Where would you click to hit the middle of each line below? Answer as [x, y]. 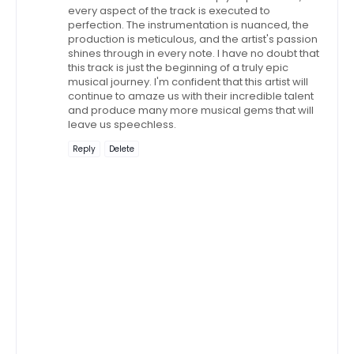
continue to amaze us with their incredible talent [191, 96]
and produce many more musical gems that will [191, 110]
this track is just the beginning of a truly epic [178, 67]
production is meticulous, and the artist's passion [193, 39]
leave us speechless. [122, 124]
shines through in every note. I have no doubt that [194, 53]
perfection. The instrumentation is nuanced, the [188, 24]
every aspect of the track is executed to [169, 10]
